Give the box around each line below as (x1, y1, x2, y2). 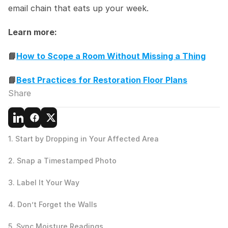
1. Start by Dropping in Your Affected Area (8, 134, 159, 143)
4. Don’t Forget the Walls (8, 199, 97, 209)
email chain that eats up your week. (8, 3, 149, 13)
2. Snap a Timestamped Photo (8, 156, 117, 165)
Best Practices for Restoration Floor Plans (16, 74, 187, 85)
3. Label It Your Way (8, 178, 79, 187)
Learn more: (8, 26, 57, 37)
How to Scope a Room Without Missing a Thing (16, 50, 206, 61)
